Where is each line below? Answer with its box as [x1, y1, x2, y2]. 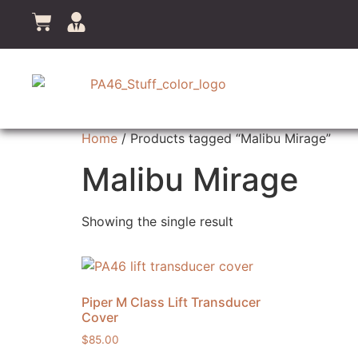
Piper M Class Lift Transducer [82, 294, 261, 310]
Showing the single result [82, 213, 233, 229]
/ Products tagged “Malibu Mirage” [117, 130, 331, 146]
